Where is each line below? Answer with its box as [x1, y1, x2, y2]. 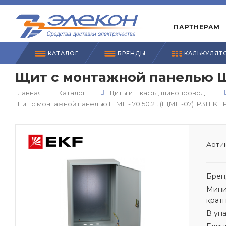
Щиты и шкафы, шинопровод [107, 89, 205, 97]
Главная [15, 89, 42, 97]
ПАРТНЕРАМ [174, 23, 220, 31]
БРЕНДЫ [116, 49, 146, 57]
